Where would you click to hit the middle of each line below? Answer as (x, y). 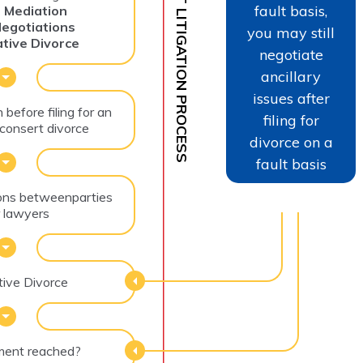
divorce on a (291, 142)
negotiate (291, 54)
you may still (291, 32)
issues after (291, 98)
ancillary (291, 76)
